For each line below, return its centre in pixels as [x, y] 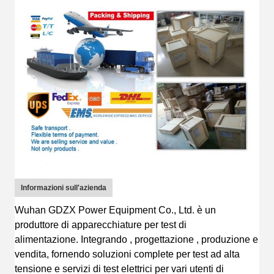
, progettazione [161, 240]
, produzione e [226, 240]
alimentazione [45, 240]
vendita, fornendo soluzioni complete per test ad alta [127, 254]
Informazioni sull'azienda [64, 188]
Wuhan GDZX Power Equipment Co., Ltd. [105, 210]
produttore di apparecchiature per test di [101, 225]
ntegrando [105, 240]
